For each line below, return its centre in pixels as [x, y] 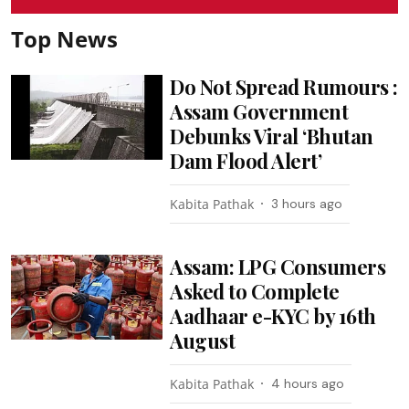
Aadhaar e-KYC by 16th [273, 315]
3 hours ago [307, 203]
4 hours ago [308, 383]
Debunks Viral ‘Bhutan [272, 136]
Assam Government [259, 111]
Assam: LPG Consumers [278, 266]
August [203, 340]
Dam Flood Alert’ [246, 160]
